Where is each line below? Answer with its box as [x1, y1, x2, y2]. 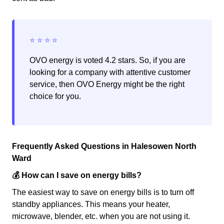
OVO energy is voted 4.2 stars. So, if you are [29, 56, 185, 65]
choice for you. [29, 92, 81, 101]
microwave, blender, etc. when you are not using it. [12, 212, 190, 221]
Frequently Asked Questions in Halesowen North [12, 142, 196, 151]
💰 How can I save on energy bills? [12, 171, 141, 180]
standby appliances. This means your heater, [12, 200, 170, 209]
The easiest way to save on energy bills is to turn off [12, 188, 194, 197]
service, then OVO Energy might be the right [29, 80, 184, 89]
